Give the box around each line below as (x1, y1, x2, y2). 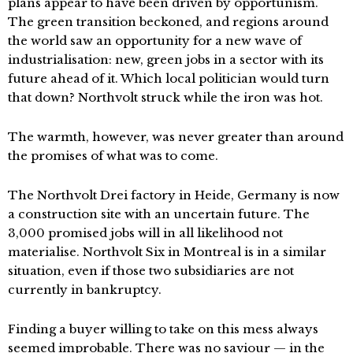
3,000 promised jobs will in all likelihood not (8, 225, 283, 240)
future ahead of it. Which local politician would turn (8, 70, 329, 86)
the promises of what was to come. (8, 147, 218, 163)
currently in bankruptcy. (8, 281, 162, 297)
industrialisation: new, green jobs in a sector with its (8, 51, 324, 67)
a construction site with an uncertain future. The (8, 206, 310, 221)
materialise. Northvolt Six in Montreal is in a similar (8, 243, 326, 259)
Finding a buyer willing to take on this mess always (8, 321, 318, 336)
